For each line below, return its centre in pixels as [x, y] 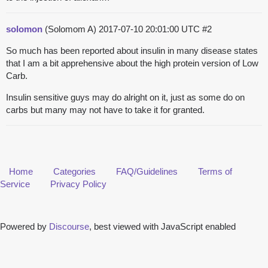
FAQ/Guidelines [147, 172]
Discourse [69, 227]
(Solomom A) [71, 29]
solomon [24, 29]
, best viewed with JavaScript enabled [162, 227]
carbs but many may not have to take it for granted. [105, 110]
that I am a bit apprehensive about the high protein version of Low [132, 63]
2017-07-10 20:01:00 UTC [150, 29]
